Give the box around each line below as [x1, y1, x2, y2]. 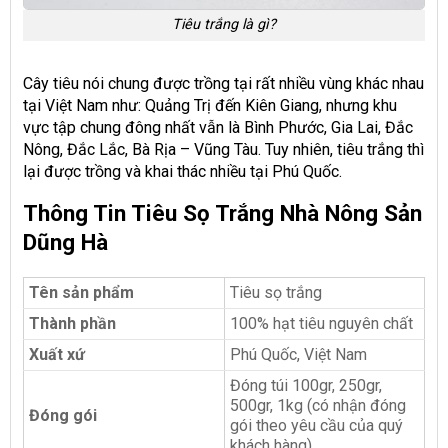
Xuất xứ [29, 345, 85, 365]
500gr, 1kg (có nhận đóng [230, 396, 406, 416]
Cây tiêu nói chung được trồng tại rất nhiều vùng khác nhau [23, 74, 424, 94]
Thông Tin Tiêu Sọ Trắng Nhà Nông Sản [23, 200, 422, 227]
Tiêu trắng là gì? [172, 16, 276, 34]
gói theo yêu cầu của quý [230, 416, 403, 436]
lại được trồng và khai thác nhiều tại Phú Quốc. [23, 162, 342, 182]
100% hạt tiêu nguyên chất [230, 314, 413, 334]
